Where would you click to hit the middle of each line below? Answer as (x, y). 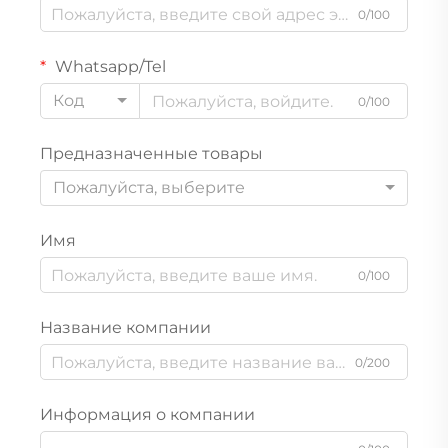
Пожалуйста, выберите (149, 188)
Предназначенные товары (151, 154)
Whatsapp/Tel (108, 67)
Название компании (125, 328)
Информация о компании (147, 415)
